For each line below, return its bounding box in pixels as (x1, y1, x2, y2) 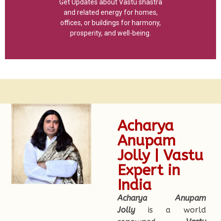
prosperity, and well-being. (70, 29, 151, 37)
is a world (135, 205, 206, 215)
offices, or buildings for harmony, (60, 19, 161, 27)
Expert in (117, 161, 180, 180)
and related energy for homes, (63, 8, 158, 17)
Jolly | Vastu (117, 147, 203, 165)
